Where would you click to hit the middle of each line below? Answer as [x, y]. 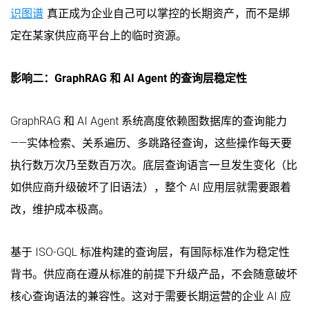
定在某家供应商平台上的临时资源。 [99, 35]
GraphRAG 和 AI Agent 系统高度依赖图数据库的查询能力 [149, 121]
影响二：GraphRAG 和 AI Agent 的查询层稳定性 [129, 78]
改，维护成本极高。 [60, 209]
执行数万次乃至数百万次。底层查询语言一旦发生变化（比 [154, 165]
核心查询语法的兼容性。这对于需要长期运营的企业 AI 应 [151, 296]
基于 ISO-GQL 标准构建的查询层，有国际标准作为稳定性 [150, 252]
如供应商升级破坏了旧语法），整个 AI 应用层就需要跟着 [151, 187]
